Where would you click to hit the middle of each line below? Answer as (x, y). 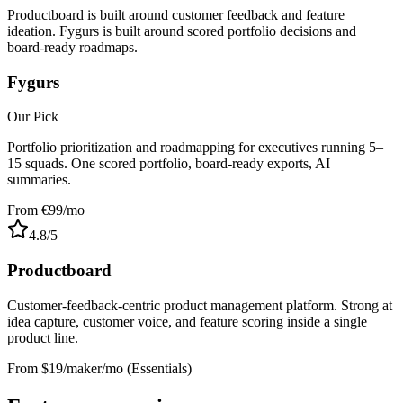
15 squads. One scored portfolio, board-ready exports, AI (169, 164)
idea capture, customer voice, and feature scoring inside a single (187, 321)
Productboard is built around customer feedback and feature (176, 14)
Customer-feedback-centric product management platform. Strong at (200, 305)
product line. (43, 337)
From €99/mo (46, 210)
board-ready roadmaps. (72, 47)
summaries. (39, 180)
